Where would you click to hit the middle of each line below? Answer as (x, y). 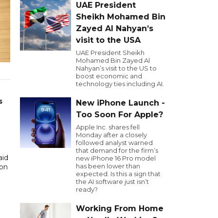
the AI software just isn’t (112, 182)
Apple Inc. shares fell (108, 127)
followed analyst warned (114, 143)
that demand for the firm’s (117, 150)
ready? (87, 189)
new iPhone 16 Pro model (116, 158)
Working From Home (120, 209)
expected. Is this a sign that (118, 174)
